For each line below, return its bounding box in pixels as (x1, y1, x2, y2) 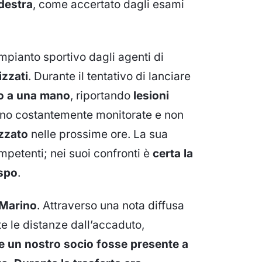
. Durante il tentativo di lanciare (28, 69, 191, 83)
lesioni (133, 88, 169, 102)
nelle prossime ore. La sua (28, 127, 168, 141)
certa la (153, 146, 193, 160)
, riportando (70, 88, 133, 102)
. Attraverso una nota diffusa (37, 199, 184, 213)
